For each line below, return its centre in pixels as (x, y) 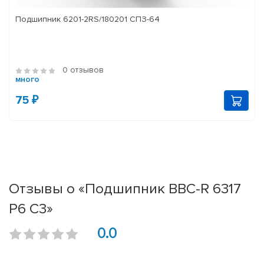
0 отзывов (83, 70)
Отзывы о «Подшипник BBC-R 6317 (125, 189)
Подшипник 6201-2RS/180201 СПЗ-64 (88, 19)
